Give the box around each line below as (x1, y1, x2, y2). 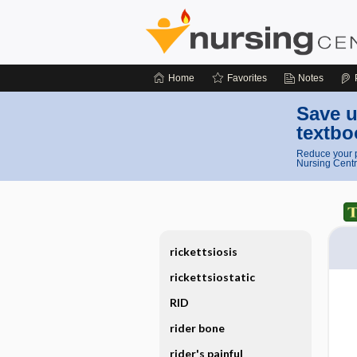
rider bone (170, 321, 225, 335)
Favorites (227, 73, 267, 84)
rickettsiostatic (170, 270, 255, 284)
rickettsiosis (170, 245, 237, 258)
